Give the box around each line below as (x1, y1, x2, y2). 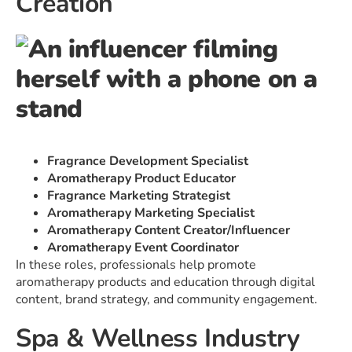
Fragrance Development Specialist (47, 152, 248, 170)
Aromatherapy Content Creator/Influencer (47, 222, 290, 240)
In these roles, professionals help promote (16, 256, 256, 274)
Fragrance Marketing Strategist (47, 187, 230, 205)
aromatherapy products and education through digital (16, 273, 315, 291)
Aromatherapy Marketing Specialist (47, 204, 255, 222)
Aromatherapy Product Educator (47, 170, 236, 188)
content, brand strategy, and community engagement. (16, 291, 317, 309)
